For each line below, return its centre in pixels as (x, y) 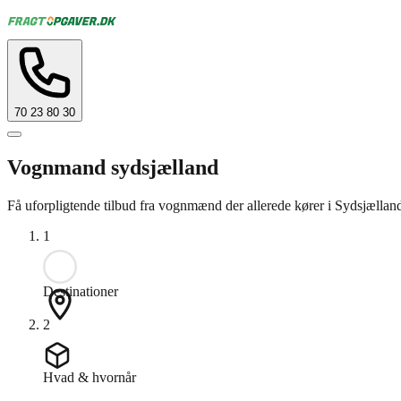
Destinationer (81, 291)
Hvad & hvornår (90, 377)
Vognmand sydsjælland (113, 167)
